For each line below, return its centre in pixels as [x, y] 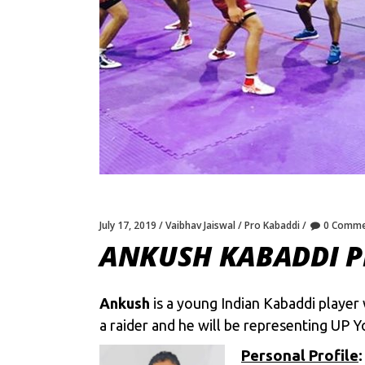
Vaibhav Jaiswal [200, 225]
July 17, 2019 [128, 225]
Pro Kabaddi [272, 225]
